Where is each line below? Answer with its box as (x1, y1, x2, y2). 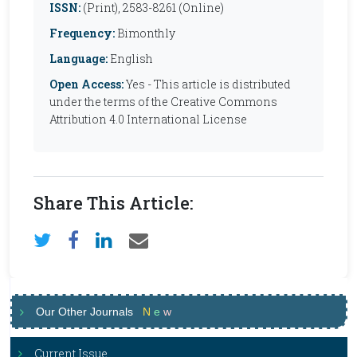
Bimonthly (115, 25, 175, 41)
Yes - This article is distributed (124, 76, 291, 92)
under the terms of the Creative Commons (49, 94, 277, 109)
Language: (49, 51, 108, 66)
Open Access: (49, 76, 124, 92)
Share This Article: (33, 191, 193, 214)
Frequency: (49, 25, 115, 41)
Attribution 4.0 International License (49, 112, 247, 127)
